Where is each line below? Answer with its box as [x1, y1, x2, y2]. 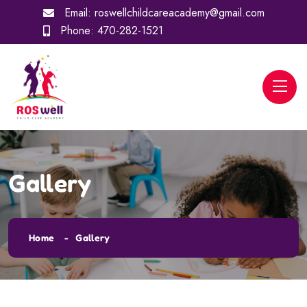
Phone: [56, 23, 97, 38]
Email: [60, 5, 95, 21]
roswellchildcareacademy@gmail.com [94, 5, 265, 21]
